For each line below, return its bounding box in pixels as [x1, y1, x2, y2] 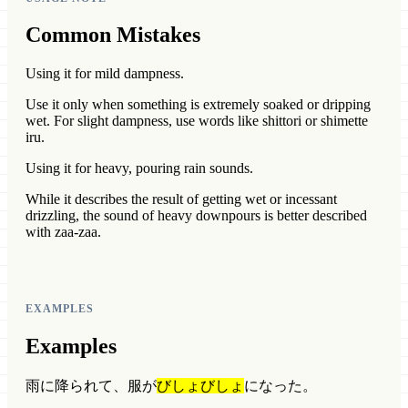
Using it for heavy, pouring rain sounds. [25, 160, 253, 177]
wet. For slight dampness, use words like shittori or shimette [25, 113, 368, 129]
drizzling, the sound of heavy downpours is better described [25, 208, 367, 224]
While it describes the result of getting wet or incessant [25, 191, 337, 208]
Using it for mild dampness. [25, 66, 184, 82]
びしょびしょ [157, 378, 244, 394]
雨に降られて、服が [25, 378, 157, 394]
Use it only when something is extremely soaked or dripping [25, 97, 371, 113]
